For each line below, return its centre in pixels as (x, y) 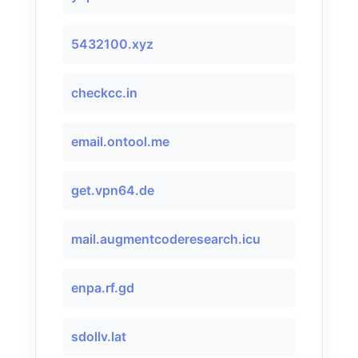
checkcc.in (104, 93)
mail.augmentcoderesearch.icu (166, 239)
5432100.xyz (112, 44)
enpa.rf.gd (103, 288)
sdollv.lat (99, 336)
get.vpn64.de (113, 190)
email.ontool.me (120, 141)
